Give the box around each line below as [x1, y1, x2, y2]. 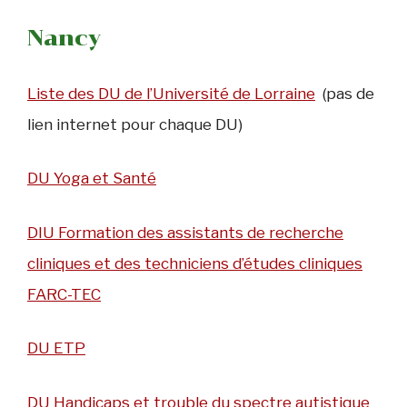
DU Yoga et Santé [27, 169, 156, 188]
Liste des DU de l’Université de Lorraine [27, 84, 315, 103]
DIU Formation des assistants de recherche [27, 223, 343, 242]
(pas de [315, 84, 374, 103]
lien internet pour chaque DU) [27, 114, 243, 134]
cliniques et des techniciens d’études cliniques [27, 253, 362, 273]
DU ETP [27, 339, 85, 358]
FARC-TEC [27, 284, 101, 303]
